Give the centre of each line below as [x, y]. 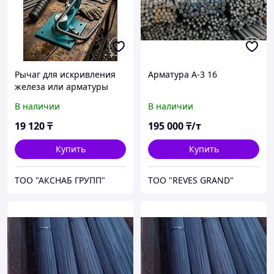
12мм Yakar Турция [54, 99]
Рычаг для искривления [65, 75]
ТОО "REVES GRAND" [191, 180]
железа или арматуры [61, 87]
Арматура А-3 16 [183, 75]
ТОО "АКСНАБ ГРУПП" [60, 180]
